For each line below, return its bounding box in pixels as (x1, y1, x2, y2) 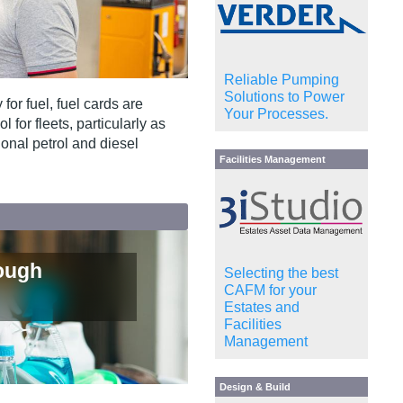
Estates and (224, 299, 300, 315)
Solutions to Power (224, 89, 345, 105)
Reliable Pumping (224, 72, 339, 88)
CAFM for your (224, 282, 317, 298)
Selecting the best (224, 264, 338, 281)
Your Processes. (224, 106, 328, 122)
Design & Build (219, 381, 291, 392)
